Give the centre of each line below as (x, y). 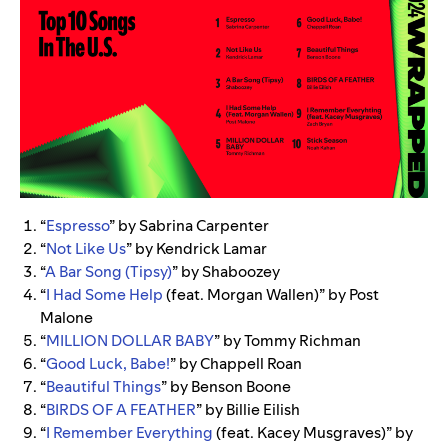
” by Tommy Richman (287, 340)
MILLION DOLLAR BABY (130, 340)
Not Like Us (86, 248)
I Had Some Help (104, 294)
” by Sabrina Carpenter (189, 225)
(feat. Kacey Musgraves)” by (313, 432)
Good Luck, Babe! (108, 363)
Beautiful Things (103, 386)
